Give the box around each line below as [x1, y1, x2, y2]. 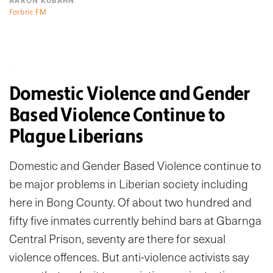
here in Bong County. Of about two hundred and [9, 193, 252, 211]
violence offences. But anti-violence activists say [9, 248, 249, 266]
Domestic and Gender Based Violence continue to [9, 157, 261, 175]
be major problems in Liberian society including [9, 175, 248, 193]
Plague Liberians [9, 124, 144, 149]
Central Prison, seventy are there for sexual [9, 230, 225, 248]
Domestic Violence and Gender [9, 82, 250, 107]
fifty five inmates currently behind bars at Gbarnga [9, 211, 261, 230]
